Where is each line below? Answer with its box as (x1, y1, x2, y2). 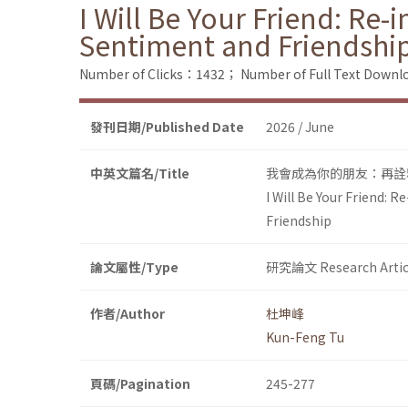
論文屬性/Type (90, 258, 178, 277)
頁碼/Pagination (90, 374, 190, 393)
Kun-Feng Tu (266, 328, 344, 347)
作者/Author (90, 304, 165, 323)
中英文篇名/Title (90, 164, 189, 183)
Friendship (266, 211, 331, 230)
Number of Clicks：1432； (79, 65, 238, 84)
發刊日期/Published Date (90, 117, 244, 137)
